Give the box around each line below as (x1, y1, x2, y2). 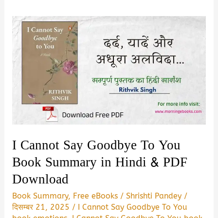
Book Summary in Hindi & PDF (12, 150, 188, 174)
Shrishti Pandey (126, 191, 184, 201)
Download (12, 167, 69, 191)
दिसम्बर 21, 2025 (12, 202, 73, 212)
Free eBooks (73, 191, 118, 201)
